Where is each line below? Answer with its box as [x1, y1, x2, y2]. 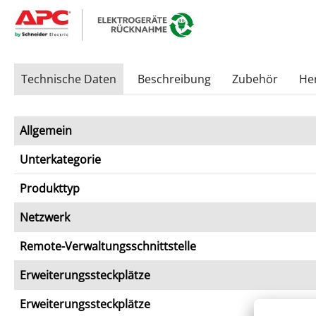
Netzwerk [20, 209, 70, 226]
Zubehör [232, 71, 278, 87]
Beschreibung [138, 71, 211, 87]
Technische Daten [21, 71, 116, 87]
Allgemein [20, 123, 72, 139]
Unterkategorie [20, 152, 101, 168]
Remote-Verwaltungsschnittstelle [20, 238, 196, 255]
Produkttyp [20, 181, 80, 197]
